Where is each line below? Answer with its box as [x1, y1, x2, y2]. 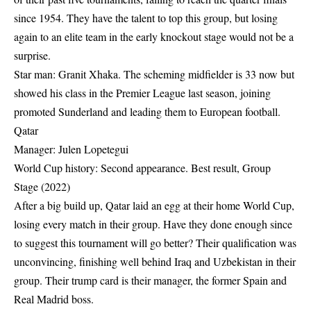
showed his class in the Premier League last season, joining [14, 85, 271, 100]
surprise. [14, 48, 51, 62]
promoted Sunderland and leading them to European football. [14, 104, 280, 119]
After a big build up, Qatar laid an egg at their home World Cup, [14, 198, 294, 212]
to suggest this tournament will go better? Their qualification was [14, 235, 296, 250]
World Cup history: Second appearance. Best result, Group [14, 160, 271, 175]
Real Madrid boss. [14, 292, 94, 306]
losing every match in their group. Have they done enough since [14, 217, 292, 231]
